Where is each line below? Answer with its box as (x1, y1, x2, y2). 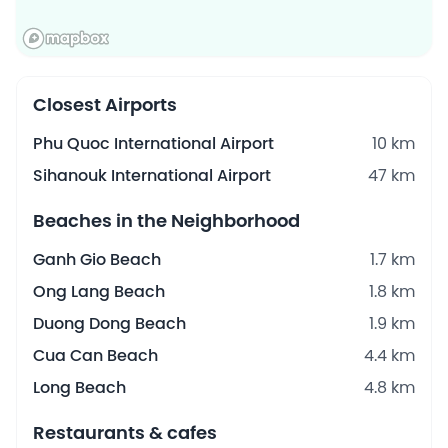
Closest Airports (33, 96, 177, 116)
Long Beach (33, 379, 126, 397)
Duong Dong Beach (33, 315, 186, 333)
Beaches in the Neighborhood (33, 212, 300, 232)
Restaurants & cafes (33, 424, 217, 444)
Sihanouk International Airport (33, 167, 271, 185)
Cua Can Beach (33, 347, 158, 365)
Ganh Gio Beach (33, 251, 161, 269)
